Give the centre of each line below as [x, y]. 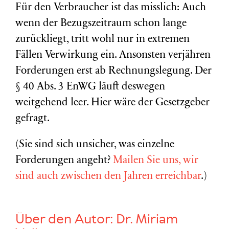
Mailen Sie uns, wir [156, 161]
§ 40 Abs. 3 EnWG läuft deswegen [90, 87]
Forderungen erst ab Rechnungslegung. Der [113, 71]
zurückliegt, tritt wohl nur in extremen [102, 40]
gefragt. [32, 119]
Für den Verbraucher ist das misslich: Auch [111, 8]
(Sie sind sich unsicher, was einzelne [95, 145]
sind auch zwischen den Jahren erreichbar [108, 177]
